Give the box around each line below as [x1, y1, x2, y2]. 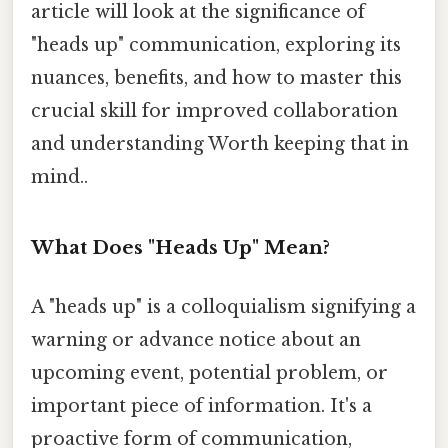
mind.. [31, 165, 88, 188]
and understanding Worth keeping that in [31, 132, 409, 155]
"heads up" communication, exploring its [31, 33, 401, 56]
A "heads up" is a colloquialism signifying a [31, 295, 416, 318]
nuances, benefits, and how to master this [31, 66, 402, 89]
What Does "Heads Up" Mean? [31, 235, 330, 259]
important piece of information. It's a [31, 394, 372, 417]
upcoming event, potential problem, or [31, 361, 388, 384]
